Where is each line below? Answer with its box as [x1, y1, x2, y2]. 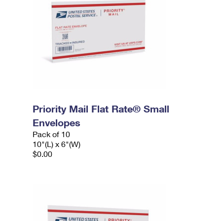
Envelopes [33, 116, 81, 128]
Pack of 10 [33, 129, 71, 139]
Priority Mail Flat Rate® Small [33, 103, 170, 114]
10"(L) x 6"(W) [33, 139, 81, 148]
